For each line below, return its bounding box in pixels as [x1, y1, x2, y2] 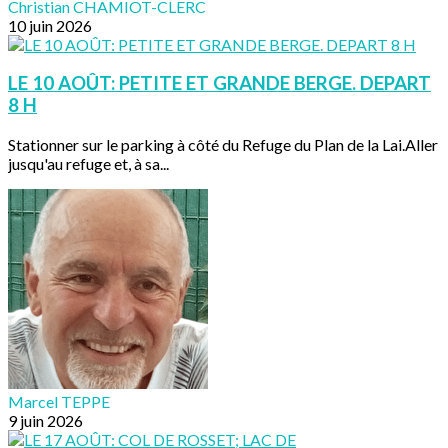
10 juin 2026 [8, 15, 92, 35]
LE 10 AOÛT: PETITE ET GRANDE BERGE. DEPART [8, 72, 431, 95]
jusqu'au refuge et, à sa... [8, 154, 169, 174]
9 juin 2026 [8, 411, 83, 431]
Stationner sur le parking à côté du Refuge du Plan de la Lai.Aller [8, 135, 438, 155]
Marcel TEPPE [8, 392, 110, 412]
